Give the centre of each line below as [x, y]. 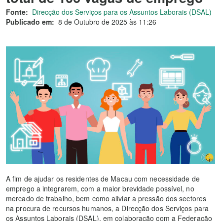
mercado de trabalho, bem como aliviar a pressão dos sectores [106, 199]
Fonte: [17, 12]
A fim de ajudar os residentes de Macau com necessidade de [103, 179]
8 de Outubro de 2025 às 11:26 [107, 22]
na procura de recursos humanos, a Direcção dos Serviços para [108, 208]
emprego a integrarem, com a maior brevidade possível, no [100, 189]
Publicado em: [30, 22]
